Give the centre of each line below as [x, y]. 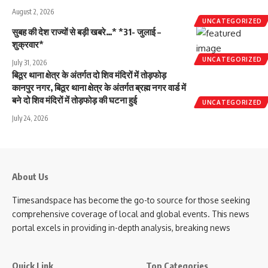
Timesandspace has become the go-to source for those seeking [131, 200]
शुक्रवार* [28, 44]
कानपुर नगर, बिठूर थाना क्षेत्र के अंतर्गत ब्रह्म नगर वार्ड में [99, 87]
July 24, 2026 [30, 118]
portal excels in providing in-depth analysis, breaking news [121, 227]
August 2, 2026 [33, 11]
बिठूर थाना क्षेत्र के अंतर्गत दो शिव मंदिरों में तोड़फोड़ [89, 74]
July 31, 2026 [29, 62]
